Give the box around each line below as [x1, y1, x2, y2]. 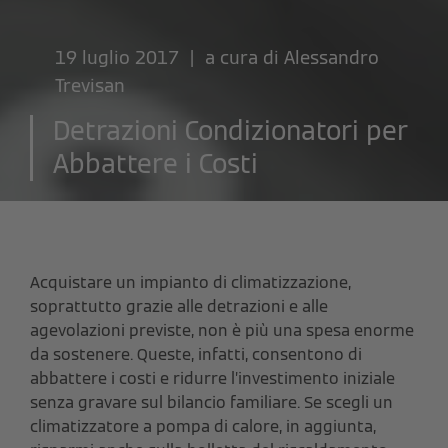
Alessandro [284, 45, 379, 69]
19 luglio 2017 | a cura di [55, 45, 284, 69]
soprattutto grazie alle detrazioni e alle [30, 295, 328, 317]
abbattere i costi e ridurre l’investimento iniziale [30, 367, 395, 389]
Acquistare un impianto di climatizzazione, [30, 271, 351, 293]
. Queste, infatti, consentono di [130, 343, 362, 365]
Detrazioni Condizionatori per [53, 113, 408, 148]
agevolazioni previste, [30, 319, 198, 341]
